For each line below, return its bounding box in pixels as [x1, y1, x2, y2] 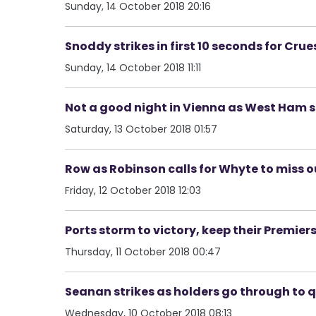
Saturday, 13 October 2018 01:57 [65, 121, 217, 136]
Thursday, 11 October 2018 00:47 [65, 244, 221, 259]
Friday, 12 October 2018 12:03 [65, 183, 201, 197]
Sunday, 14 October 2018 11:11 [65, 60, 201, 75]
